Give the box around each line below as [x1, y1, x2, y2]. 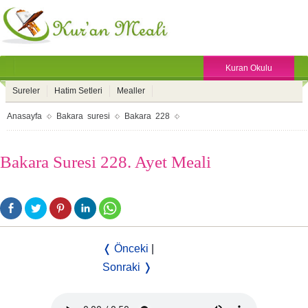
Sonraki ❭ [102, 261, 152, 273]
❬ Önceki [102, 243, 148, 254]
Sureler [12, 86, 40, 96]
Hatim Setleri [54, 86, 102, 96]
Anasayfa [7, 111, 42, 121]
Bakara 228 [124, 111, 170, 121]
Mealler [117, 86, 145, 96]
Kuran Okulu [225, 63, 272, 73]
